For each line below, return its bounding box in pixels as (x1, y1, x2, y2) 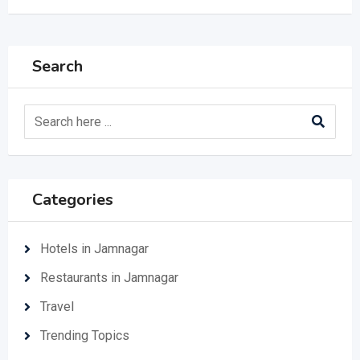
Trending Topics (40, 328, 129, 344)
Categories (32, 189, 113, 211)
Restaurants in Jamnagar (40, 270, 178, 286)
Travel (40, 299, 74, 315)
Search (32, 55, 83, 78)
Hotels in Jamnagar (40, 241, 149, 257)
